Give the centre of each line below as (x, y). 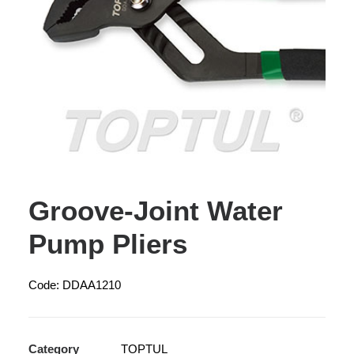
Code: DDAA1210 (75, 285)
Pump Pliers (108, 244)
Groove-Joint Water (156, 211)
